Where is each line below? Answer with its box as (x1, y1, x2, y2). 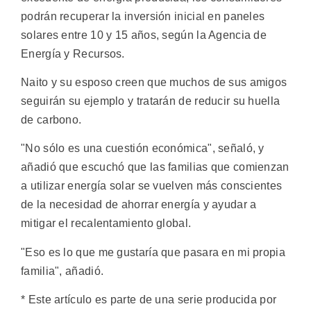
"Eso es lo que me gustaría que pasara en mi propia (21, 246, 285, 258)
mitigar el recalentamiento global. (21, 217, 192, 230)
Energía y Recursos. (21, 47, 125, 60)
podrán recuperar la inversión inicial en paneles (21, 10, 265, 22)
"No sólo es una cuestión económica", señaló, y (21, 142, 264, 155)
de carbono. (21, 113, 82, 126)
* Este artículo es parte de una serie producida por (21, 294, 277, 306)
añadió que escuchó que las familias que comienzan (21, 161, 289, 174)
